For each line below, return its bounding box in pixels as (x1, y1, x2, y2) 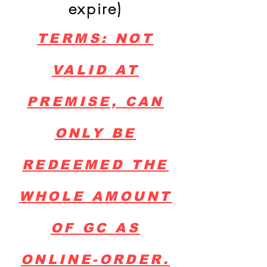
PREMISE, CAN (27, 94, 164, 109)
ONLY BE (54, 126, 136, 141)
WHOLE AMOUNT (18, 189, 172, 204)
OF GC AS (50, 221, 141, 235)
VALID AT (51, 63, 139, 77)
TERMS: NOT (37, 31, 154, 46)
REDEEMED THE (22, 157, 169, 172)
